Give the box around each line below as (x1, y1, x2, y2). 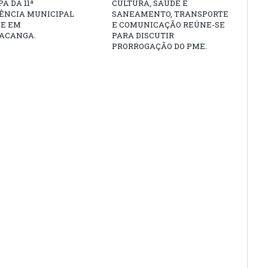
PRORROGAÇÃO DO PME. (112, 41, 207, 51)
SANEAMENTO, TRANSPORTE (112, 8, 229, 19)
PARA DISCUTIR (112, 30, 174, 41)
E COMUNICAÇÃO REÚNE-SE (112, 19, 225, 30)
